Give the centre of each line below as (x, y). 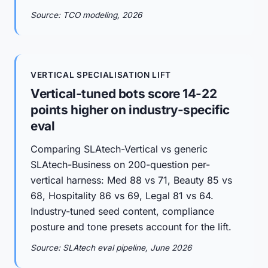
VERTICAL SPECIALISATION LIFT (101, 75)
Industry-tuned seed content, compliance (122, 211)
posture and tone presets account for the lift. (131, 227)
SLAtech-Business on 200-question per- (120, 165)
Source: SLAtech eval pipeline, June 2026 (111, 248)
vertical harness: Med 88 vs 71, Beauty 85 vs (131, 180)
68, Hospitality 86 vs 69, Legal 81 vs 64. (122, 196)
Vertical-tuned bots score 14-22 (124, 94)
